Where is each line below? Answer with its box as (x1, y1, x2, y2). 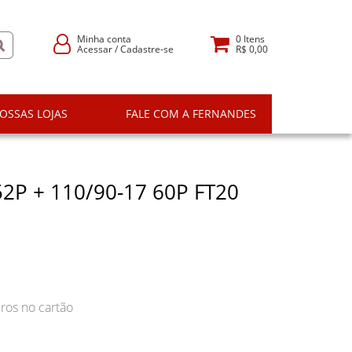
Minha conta (77, 31, 132, 46)
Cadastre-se (120, 42, 174, 56)
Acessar (77, 42, 113, 56)
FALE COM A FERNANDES (125, 106, 256, 121)
